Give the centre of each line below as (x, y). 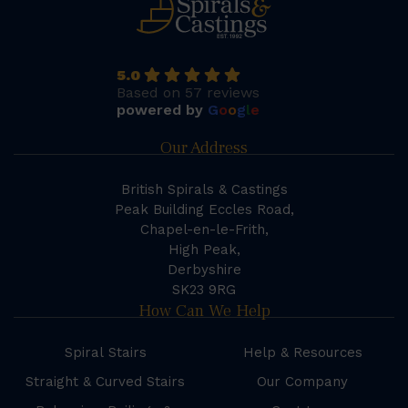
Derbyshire (204, 270)
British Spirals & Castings (204, 190)
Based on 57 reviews (188, 93)
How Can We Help (204, 311)
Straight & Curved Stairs (106, 382)
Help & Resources (302, 353)
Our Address (204, 148)
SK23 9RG (204, 290)
